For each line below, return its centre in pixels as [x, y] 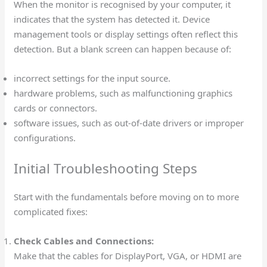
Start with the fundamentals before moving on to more [127, 196]
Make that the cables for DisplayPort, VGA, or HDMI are [128, 255]
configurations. [46, 138]
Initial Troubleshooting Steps [106, 168]
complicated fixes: [52, 211]
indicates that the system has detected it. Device [112, 19]
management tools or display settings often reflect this [126, 34]
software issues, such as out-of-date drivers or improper [129, 123]
